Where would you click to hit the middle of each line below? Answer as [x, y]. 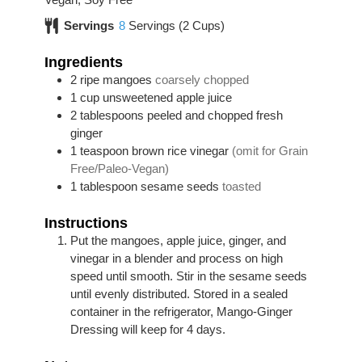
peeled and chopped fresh [215, 115]
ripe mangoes [116, 79]
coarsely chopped [202, 79]
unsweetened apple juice [167, 97]
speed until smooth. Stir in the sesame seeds [188, 276]
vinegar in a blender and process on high [176, 258]
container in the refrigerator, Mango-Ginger [181, 311]
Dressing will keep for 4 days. [147, 329]
